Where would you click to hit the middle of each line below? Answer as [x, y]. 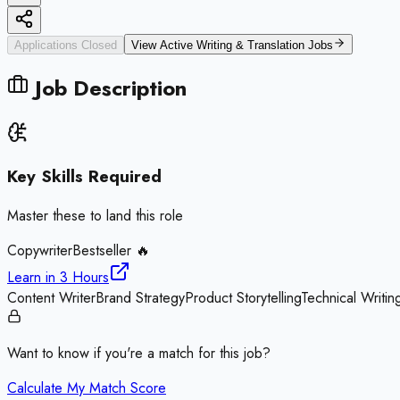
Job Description [108, 87]
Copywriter [40, 251]
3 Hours [84, 278]
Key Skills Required [84, 177]
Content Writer [51, 298]
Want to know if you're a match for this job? [139, 354]
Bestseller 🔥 [111, 251]
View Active [164, 45]
